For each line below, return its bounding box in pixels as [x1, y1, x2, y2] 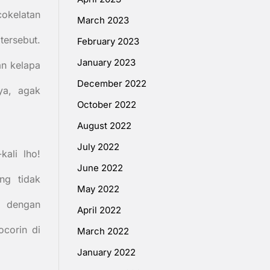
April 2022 [77, 204, 121, 216]
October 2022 [77, 99, 136, 111]
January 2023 [77, 57, 136, 69]
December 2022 [77, 78, 146, 90]
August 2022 [77, 120, 131, 132]
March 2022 [77, 225, 129, 237]
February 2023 [77, 36, 139, 48]
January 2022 [77, 246, 136, 259]
